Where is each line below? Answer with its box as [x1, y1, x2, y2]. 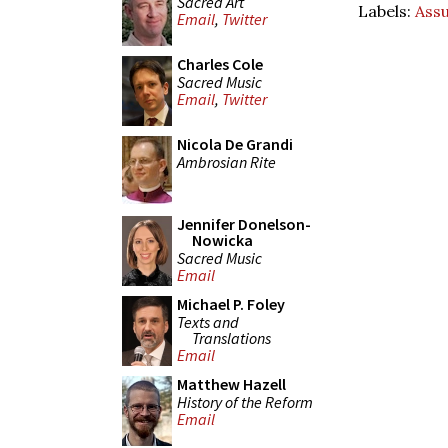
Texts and [177, 311, 239, 332]
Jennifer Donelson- [177, 214, 311, 234]
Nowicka [192, 230, 253, 250]
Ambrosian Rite [177, 151, 276, 172]
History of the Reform [177, 391, 313, 412]
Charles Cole [177, 54, 263, 74]
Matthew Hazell [177, 374, 286, 394]
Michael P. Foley [177, 294, 285, 314]
